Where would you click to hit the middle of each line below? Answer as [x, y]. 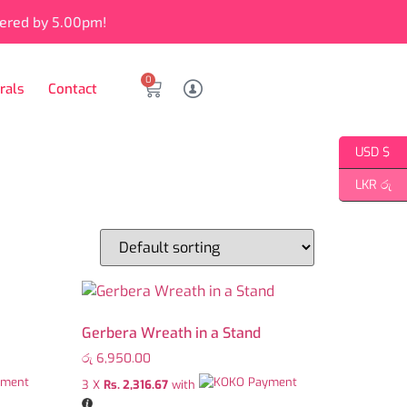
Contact [72, 89]
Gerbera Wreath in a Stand [172, 333]
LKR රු [373, 185]
